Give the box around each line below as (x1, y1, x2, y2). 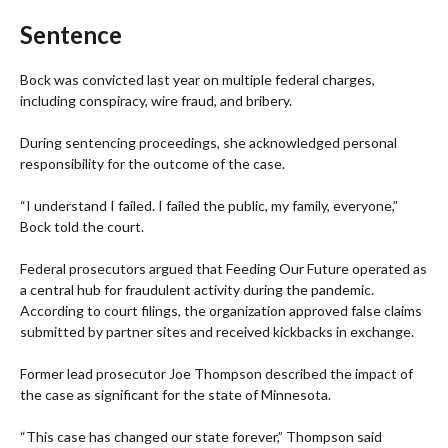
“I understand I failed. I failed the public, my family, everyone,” (20, 197, 398, 215)
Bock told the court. (20, 218, 144, 236)
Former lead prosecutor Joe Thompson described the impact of (20, 365, 413, 383)
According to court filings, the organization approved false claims (20, 302, 422, 320)
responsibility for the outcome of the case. (20, 155, 285, 173)
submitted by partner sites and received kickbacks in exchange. (20, 323, 414, 341)
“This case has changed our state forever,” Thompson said (20, 428, 382, 446)
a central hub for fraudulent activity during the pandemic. (20, 281, 374, 299)
